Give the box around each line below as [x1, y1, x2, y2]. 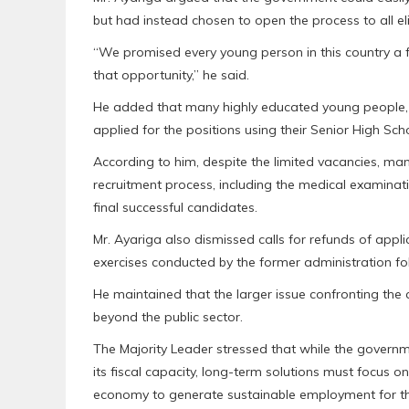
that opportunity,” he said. [93, 67, 249, 83]
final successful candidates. [93, 199, 257, 215]
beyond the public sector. [93, 309, 243, 325]
